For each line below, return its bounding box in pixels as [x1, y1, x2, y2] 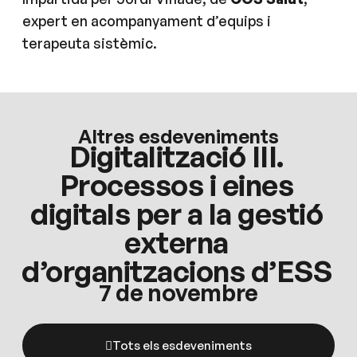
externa [124, 224, 229, 261]
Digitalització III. [69, 138, 284, 175]
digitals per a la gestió [30, 195, 323, 232]
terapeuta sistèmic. [22, 34, 157, 52]
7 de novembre [98, 278, 259, 307]
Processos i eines [59, 167, 294, 203]
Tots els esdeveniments [112, 338, 252, 353]
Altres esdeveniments [78, 124, 279, 148]
